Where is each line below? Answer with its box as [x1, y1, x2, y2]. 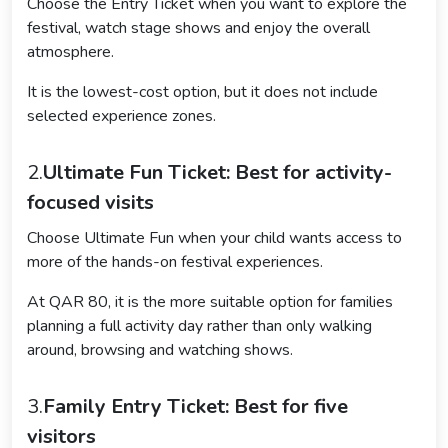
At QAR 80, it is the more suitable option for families [27, 291, 393, 314]
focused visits [27, 189, 154, 217]
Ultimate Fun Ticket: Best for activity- [43, 159, 392, 187]
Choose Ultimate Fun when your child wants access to [27, 227, 402, 250]
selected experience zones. [27, 105, 216, 128]
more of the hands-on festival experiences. [27, 251, 323, 274]
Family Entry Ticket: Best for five [43, 393, 348, 421]
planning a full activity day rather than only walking [27, 315, 372, 338]
